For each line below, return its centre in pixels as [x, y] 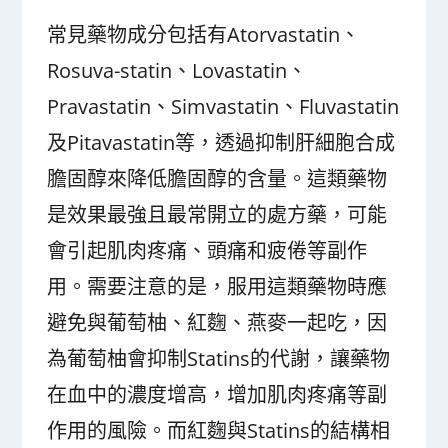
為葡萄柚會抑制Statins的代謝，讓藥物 [219, 358]
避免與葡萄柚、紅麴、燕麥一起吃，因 [217, 322]
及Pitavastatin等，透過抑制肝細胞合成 [221, 142]
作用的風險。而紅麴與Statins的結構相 [219, 430]
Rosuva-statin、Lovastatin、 [177, 70]
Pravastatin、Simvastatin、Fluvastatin [223, 106]
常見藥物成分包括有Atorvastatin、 [204, 34]
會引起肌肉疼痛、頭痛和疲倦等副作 [207, 250]
